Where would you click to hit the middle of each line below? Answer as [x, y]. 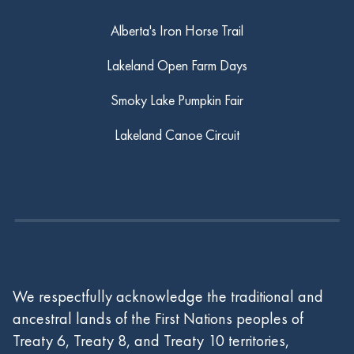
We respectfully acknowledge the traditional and [168, 296]
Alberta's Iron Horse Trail [177, 30]
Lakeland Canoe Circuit [177, 135]
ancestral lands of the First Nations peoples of [158, 318]
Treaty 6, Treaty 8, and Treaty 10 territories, [151, 341]
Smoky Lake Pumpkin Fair [177, 100]
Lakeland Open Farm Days [177, 65]
